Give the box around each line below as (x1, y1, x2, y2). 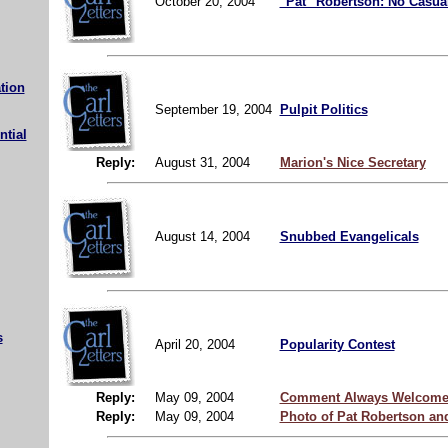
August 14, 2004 (154, 228, 254, 244)
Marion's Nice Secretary (279, 154, 426, 170)
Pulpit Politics (279, 101, 368, 117)
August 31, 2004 (154, 154, 250, 170)
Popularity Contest (279, 336, 395, 352)
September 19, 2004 (154, 101, 276, 117)
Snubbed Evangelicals (279, 228, 419, 244)
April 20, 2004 (154, 336, 239, 352)
